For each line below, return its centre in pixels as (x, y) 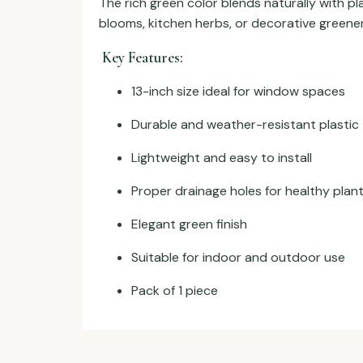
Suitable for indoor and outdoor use (238, 258)
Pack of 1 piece (175, 291)
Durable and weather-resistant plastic (245, 125)
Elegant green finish (189, 224)
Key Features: (141, 57)
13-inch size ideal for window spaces (238, 92)
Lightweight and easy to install (222, 158)
